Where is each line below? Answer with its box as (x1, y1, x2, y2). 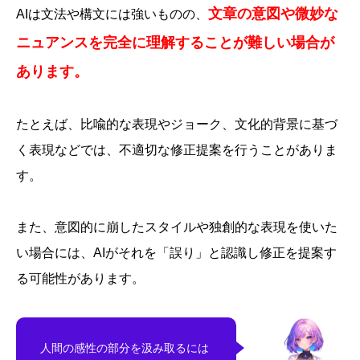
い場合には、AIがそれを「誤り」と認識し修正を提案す (16, 245, 337, 260)
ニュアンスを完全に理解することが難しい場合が (16, 34, 334, 51)
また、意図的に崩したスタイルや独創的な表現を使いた (16, 219, 337, 234)
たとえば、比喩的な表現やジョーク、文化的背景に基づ (16, 117, 337, 131)
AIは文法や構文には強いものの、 (16, 6, 208, 21)
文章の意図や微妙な (208, 5, 338, 22)
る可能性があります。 (16, 271, 145, 285)
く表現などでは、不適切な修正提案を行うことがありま (16, 142, 337, 157)
